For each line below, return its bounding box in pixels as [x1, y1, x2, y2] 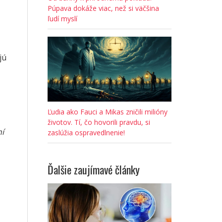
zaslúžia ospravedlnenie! [48, 128, 125, 138]
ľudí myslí [48, 14, 77, 24]
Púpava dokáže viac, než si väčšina [48, 3, 159, 13]
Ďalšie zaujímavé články [48, 162, 140, 178]
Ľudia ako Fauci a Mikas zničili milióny [48, 107, 167, 117]
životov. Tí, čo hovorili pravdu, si [48, 117, 150, 127]
